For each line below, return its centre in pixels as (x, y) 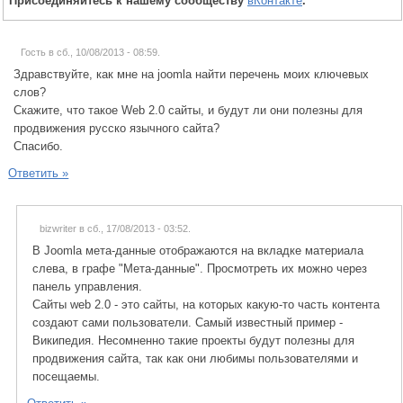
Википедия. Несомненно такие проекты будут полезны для (193, 340)
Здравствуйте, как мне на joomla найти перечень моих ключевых (191, 74)
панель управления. (87, 286)
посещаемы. (66, 376)
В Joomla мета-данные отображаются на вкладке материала (198, 250)
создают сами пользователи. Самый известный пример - (188, 322)
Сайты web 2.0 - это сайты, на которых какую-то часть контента (206, 304)
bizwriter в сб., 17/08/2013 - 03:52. (115, 228)
